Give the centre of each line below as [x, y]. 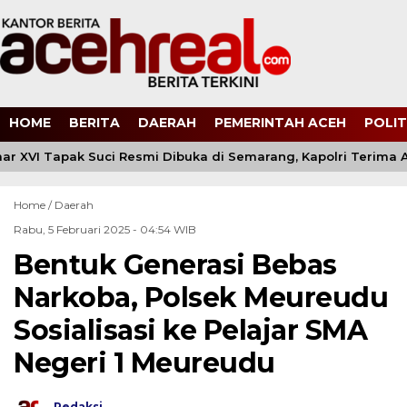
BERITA [94, 122]
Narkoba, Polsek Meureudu [201, 298]
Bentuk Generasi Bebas [175, 265]
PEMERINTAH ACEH [280, 122]
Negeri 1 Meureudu [144, 363]
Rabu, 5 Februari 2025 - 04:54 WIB [105, 229]
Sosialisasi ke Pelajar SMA [190, 330]
